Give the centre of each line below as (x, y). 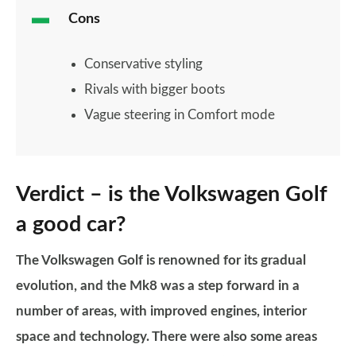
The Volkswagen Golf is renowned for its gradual (161, 260)
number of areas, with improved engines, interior (161, 311)
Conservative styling (143, 64)
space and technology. (84, 337)
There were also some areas (234, 337)
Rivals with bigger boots (155, 89)
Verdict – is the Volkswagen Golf (171, 194)
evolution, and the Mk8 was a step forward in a (158, 286)
